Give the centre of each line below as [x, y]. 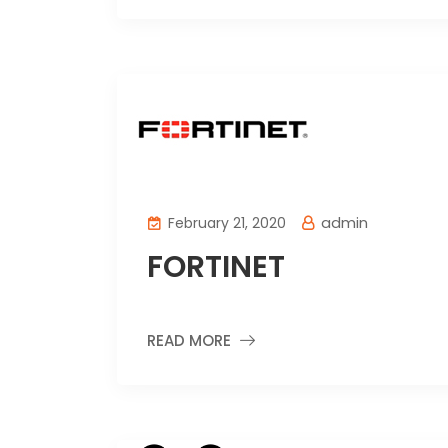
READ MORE [189, 340]
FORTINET [216, 267]
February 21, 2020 [225, 223]
